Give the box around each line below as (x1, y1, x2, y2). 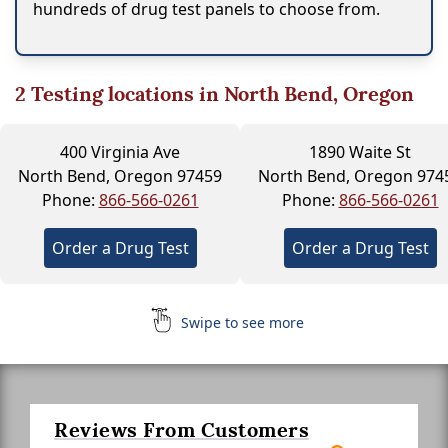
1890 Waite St (309, 140, 411, 163)
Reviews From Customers (54, 416, 309, 443)
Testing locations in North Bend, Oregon (26, 80, 414, 107)
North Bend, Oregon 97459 (18, 164, 222, 187)
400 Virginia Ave (60, 140, 180, 163)
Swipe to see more (176, 312, 304, 332)
